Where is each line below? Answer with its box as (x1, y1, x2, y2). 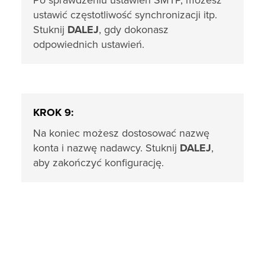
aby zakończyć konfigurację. (33, 156, 164, 169)
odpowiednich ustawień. (33, 38, 144, 51)
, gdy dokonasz (99, 23, 169, 36)
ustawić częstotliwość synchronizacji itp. (33, 8, 217, 21)
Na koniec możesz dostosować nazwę (33, 127, 209, 140)
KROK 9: (33, 106, 74, 119)
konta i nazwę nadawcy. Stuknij (33, 141, 180, 154)
